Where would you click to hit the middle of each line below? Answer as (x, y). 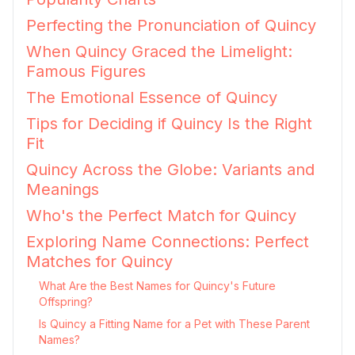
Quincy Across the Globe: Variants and (170, 170)
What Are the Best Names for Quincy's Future (157, 286)
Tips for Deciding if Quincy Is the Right (169, 124)
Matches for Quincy (99, 261)
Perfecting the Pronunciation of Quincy (171, 25)
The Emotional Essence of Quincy (152, 97)
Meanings (63, 189)
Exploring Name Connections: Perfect (168, 242)
